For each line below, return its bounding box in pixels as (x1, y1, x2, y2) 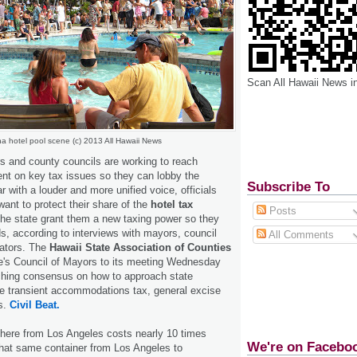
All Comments (265, 228, 334, 241)
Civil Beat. (10, 299, 60, 312)
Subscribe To (247, 178, 330, 194)
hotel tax (151, 198, 193, 211)
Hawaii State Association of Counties (49, 241, 231, 254)
